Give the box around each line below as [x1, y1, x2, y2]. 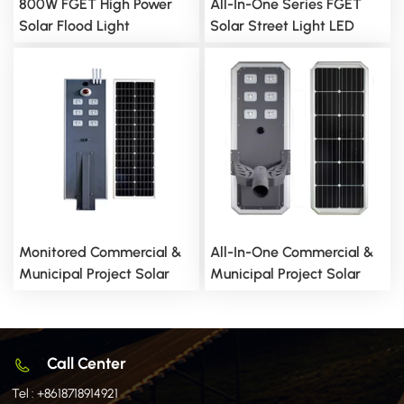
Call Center [47, 353, 127, 372]
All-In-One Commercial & [210, 243, 373, 262]
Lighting [210, 39, 264, 57]
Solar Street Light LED [210, 17, 354, 35]
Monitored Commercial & [19, 243, 181, 262]
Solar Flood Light [19, 17, 130, 35]
